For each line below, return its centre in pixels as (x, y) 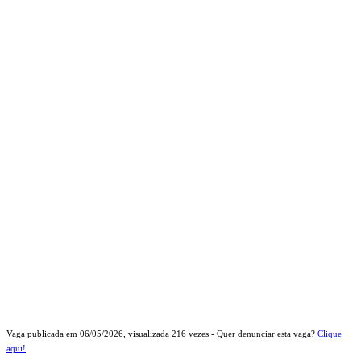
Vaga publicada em (43, 333)
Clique (330, 333)
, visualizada (147, 333)
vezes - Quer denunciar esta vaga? (252, 333)
